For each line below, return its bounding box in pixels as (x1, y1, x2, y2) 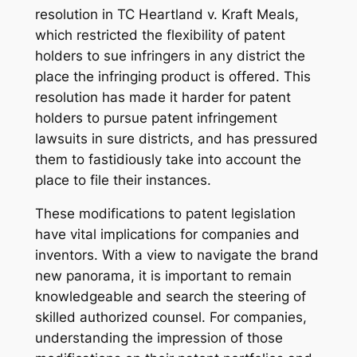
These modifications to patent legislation (34, 206, 296, 222)
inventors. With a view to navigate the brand (34, 247, 319, 264)
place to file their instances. (34, 171, 211, 188)
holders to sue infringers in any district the (34, 47, 305, 64)
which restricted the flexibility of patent (34, 26, 285, 43)
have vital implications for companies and (34, 226, 300, 243)
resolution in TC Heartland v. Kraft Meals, (34, 6, 299, 22)
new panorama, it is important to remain (34, 268, 292, 284)
